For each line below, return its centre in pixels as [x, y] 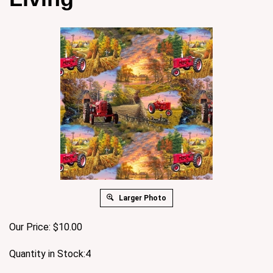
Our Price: [30, 227]
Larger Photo [142, 198]
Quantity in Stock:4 [50, 253]
